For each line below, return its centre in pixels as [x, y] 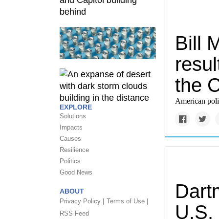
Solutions [73, 116]
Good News [76, 172]
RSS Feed [74, 213]
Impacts [71, 127]
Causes [70, 138]
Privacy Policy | [82, 201]
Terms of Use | [127, 201]
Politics [70, 161]
